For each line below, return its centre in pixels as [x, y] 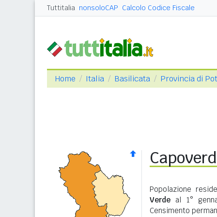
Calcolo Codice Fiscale [158, 8]
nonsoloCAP [99, 8]
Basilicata [132, 79]
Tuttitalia [61, 8]
